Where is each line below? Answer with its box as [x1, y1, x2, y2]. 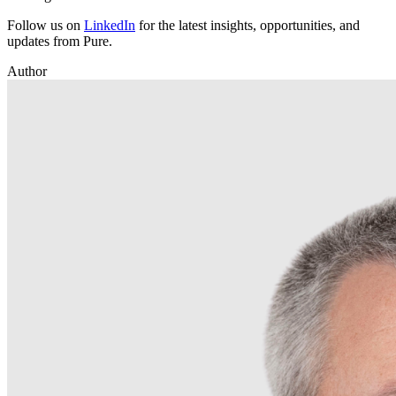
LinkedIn [84, 17, 135, 33]
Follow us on [7, 17, 84, 33]
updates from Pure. [7, 33, 112, 49]
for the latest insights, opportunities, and [135, 17, 360, 33]
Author [7, 63, 47, 79]
